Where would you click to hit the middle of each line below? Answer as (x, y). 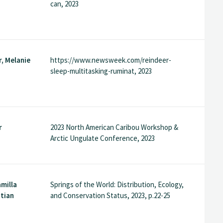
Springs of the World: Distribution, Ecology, (117, 184)
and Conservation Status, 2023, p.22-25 (110, 195)
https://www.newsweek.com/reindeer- (111, 60)
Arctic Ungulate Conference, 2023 (102, 138)
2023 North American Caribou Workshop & (114, 127)
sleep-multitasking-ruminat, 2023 (101, 71)
